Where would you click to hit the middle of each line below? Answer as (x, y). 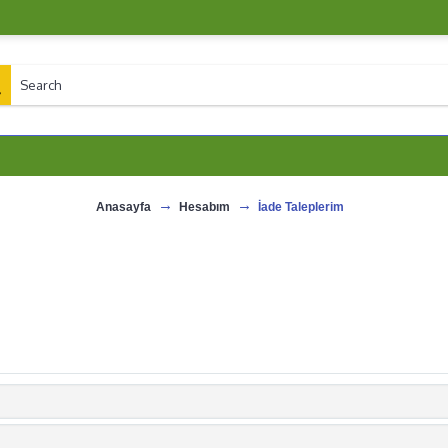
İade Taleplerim (300, 206)
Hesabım (204, 206)
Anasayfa (123, 206)
